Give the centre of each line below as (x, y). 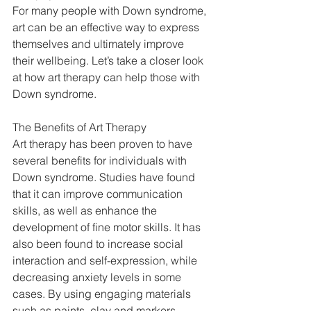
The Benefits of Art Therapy (81, 127)
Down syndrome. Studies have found (105, 177)
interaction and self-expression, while (106, 260)
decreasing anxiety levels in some (98, 277)
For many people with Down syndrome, (111, 10)
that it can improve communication (99, 194)
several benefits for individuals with (101, 160)
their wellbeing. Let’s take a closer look (109, 60)
